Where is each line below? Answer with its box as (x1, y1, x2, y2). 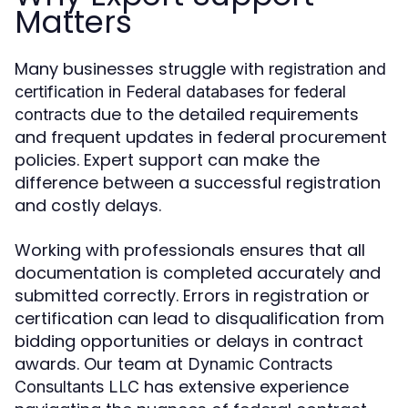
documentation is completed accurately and (15, 261, 381, 284)
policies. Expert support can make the (15, 148, 320, 171)
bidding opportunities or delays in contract (15, 330, 363, 352)
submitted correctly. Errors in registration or (15, 284, 370, 307)
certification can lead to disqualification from (15, 307, 384, 330)
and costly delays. (15, 194, 161, 217)
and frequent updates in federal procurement (15, 126, 387, 148)
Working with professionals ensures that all (15, 239, 365, 261)
